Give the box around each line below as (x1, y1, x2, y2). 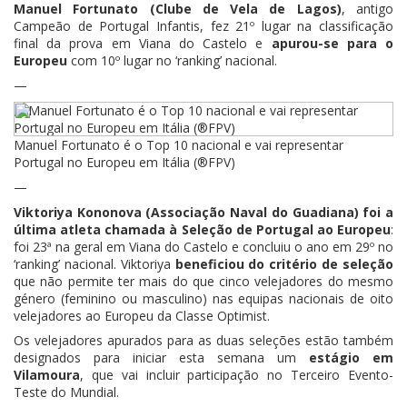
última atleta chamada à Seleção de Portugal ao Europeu (14, 220, 391, 238)
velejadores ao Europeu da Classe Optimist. (14, 306, 270, 324)
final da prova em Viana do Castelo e (14, 34, 272, 52)
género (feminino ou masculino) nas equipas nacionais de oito (14, 289, 393, 307)
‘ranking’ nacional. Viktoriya (14, 254, 175, 273)
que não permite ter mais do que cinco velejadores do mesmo (14, 272, 393, 290)
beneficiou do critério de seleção (174, 254, 394, 273)
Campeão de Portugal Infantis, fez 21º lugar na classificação (14, 16, 393, 35)
